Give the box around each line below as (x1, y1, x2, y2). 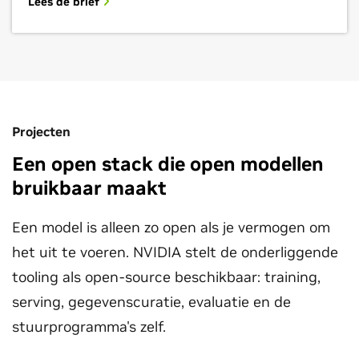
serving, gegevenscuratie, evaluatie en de (12, 292, 291, 311)
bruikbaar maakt (12, 175, 167, 200)
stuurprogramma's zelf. (12, 317, 166, 336)
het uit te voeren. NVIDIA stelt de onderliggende (12, 243, 338, 261)
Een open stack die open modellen (12, 151, 324, 176)
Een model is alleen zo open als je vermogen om (12, 218, 330, 236)
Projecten (12, 123, 71, 139)
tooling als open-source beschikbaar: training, (12, 268, 321, 286)
